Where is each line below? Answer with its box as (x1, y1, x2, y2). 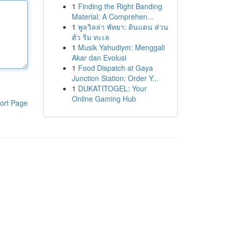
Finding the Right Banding (78, 1, 162, 11)
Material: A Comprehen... (71, 11, 154, 22)
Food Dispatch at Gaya (78, 63, 153, 73)
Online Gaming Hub (71, 93, 136, 104)
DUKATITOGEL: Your (78, 83, 147, 93)
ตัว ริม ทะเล (71, 32, 109, 42)
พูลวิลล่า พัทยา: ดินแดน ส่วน (78, 22, 168, 32)
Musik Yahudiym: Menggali (78, 42, 165, 52)
